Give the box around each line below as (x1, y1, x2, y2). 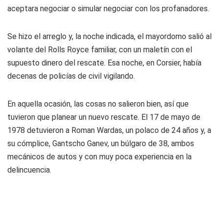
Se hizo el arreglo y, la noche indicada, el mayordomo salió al (7, 32, 212, 41)
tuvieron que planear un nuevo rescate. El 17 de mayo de (7, 112, 200, 122)
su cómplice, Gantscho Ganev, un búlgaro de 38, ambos (7, 139, 194, 148)
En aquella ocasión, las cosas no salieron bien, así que (7, 99, 189, 109)
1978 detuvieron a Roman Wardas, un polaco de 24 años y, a (7, 126, 211, 135)
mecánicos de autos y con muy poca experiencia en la (7, 152, 192, 161)
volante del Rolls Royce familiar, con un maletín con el (7, 45, 192, 54)
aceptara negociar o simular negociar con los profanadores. (7, 4, 209, 13)
